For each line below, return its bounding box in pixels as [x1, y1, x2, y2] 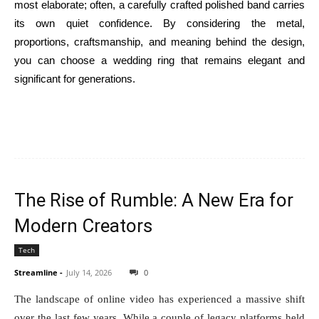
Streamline [14, 266, 58, 278]
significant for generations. [14, 72, 135, 85]
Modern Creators [14, 214, 152, 236]
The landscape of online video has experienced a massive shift [14, 293, 305, 305]
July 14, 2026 [66, 266, 112, 278]
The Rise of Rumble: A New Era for [14, 189, 293, 211]
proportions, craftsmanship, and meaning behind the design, [14, 35, 305, 48]
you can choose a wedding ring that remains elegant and [14, 53, 305, 66]
